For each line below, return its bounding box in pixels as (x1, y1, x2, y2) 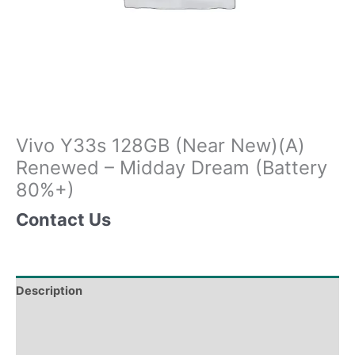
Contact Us (16, 209, 111, 231)
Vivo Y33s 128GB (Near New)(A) (16, 133, 305, 157)
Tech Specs (16, 314, 82, 329)
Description (16, 284, 82, 298)
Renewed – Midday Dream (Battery (16, 155, 327, 179)
